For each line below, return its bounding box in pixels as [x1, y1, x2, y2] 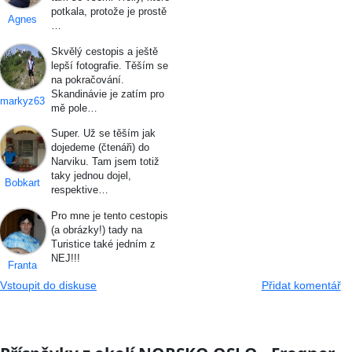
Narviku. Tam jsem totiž [50, 156, 159, 168]
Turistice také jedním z [50, 237, 156, 250]
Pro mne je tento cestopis [50, 209, 168, 222]
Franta [8, 258, 38, 271]
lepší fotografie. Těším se [50, 59, 168, 71]
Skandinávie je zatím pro [50, 87, 164, 100]
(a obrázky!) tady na [50, 223, 142, 236]
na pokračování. [50, 73, 124, 86]
